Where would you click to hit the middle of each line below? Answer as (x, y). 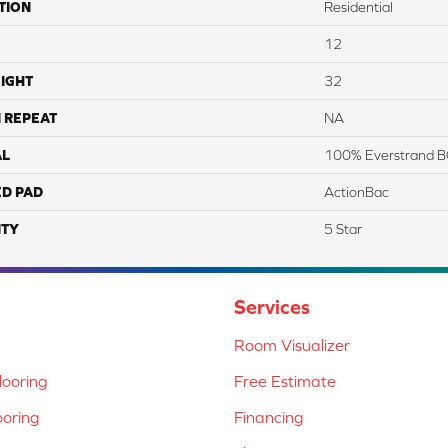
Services (272, 307)
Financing (269, 417)
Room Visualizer (292, 345)
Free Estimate (285, 381)
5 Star (343, 229)
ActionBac (356, 192)
